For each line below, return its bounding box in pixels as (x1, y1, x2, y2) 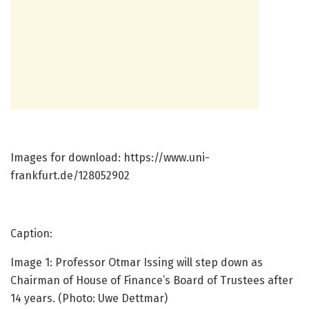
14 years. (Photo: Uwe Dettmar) (10, 292, 168, 306)
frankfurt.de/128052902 (10, 169, 130, 183)
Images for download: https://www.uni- (10, 151, 210, 165)
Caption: (10, 227, 52, 241)
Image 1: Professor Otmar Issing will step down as (10, 256, 263, 270)
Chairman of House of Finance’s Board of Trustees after (10, 274, 293, 288)
